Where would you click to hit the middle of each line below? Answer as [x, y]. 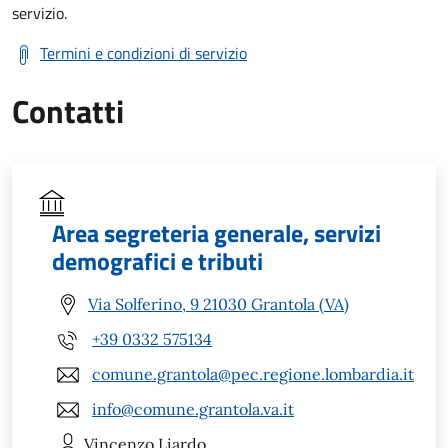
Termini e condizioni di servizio [143, 52]
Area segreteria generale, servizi [216, 232]
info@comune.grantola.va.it [193, 409]
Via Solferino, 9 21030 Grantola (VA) [218, 304]
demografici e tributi [157, 260]
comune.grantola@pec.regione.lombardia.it [253, 374]
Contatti [68, 110]
